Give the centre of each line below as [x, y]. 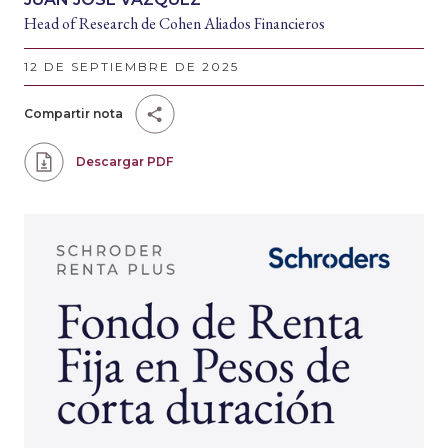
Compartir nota [73, 113]
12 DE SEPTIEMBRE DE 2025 [131, 66]
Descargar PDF [124, 161]
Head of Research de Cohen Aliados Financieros [174, 23]
